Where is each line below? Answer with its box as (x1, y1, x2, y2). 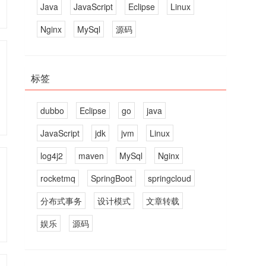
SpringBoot (91, 172, 133, 184)
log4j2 (40, 150, 64, 161)
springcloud (148, 172, 192, 184)
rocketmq (40, 172, 76, 184)
